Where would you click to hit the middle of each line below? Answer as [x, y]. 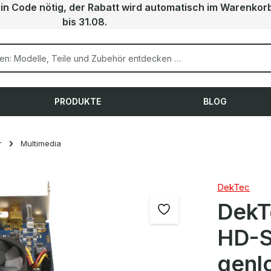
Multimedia [41, 143]
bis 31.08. [85, 22]
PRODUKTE [78, 101]
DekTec [234, 187]
